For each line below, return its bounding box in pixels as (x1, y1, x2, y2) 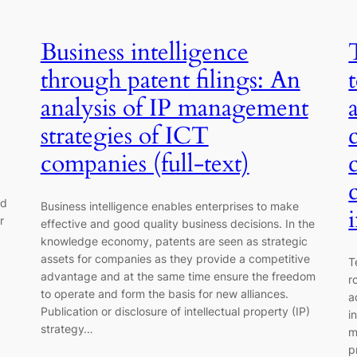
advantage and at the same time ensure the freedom (40, 269, 316, 284)
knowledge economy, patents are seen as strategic (40, 234, 308, 249)
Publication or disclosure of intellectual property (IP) (40, 304, 310, 319)
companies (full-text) (40, 147, 249, 180)
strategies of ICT (40, 120, 209, 152)
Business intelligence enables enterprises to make (40, 199, 299, 214)
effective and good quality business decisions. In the (40, 217, 315, 231)
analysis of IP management (40, 92, 308, 124)
